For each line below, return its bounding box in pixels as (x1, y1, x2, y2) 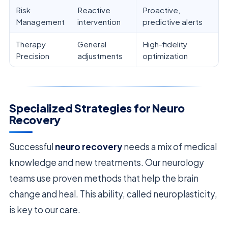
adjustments (77, 51, 123, 61)
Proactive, (142, 5, 180, 15)
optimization (142, 51, 188, 61)
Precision (16, 51, 49, 61)
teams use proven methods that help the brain (9, 173, 198, 184)
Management (16, 17, 65, 27)
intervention (77, 17, 121, 27)
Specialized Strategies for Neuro (9, 101, 185, 116)
